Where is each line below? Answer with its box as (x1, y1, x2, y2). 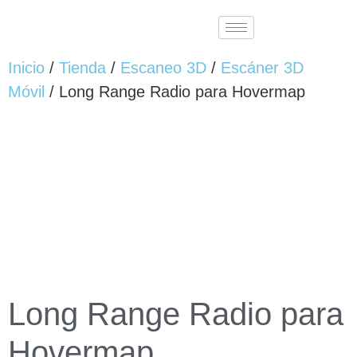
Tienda (59, 59, 106, 76)
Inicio (8, 59, 45, 76)
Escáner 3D (221, 59, 304, 76)
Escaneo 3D (120, 59, 206, 76)
